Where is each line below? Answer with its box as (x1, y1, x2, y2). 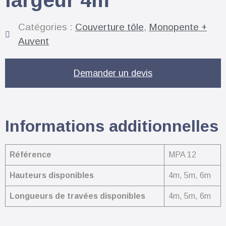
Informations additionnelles (5, 117, 218, 135)
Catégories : (18, 21, 75, 32)
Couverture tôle (75, 21, 144, 32)
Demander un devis (74, 68, 152, 78)
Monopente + (149, 21, 207, 32)
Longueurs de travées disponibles (10, 191, 145, 200)
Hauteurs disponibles (10, 171, 94, 180)
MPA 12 (168, 150, 196, 159)
